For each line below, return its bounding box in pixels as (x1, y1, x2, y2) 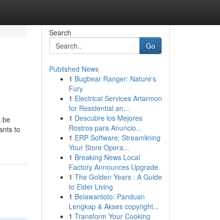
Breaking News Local (74, 152, 140, 162)
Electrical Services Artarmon (74, 93, 162, 103)
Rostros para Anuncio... (68, 123, 142, 133)
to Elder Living (68, 182, 113, 192)
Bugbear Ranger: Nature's (74, 74, 156, 83)
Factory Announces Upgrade (68, 162, 158, 172)
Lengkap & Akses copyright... (68, 201, 159, 211)
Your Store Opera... (68, 142, 129, 152)
